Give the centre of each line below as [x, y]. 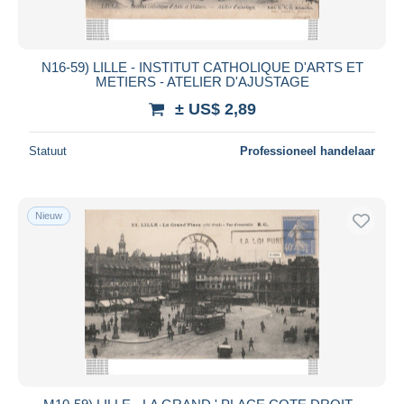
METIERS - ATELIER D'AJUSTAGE [202, 81]
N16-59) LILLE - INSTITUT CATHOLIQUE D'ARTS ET [202, 67]
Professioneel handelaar [308, 151]
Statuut [48, 151]
